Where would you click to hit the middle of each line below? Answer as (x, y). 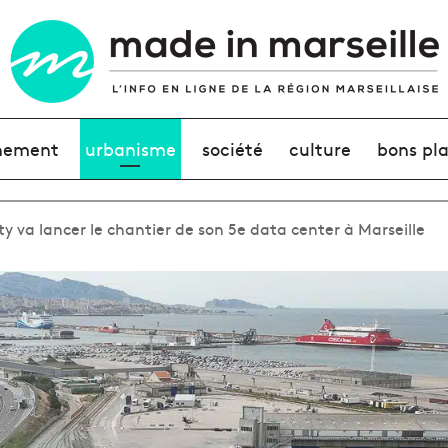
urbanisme (130, 148)
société (232, 148)
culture (320, 148)
